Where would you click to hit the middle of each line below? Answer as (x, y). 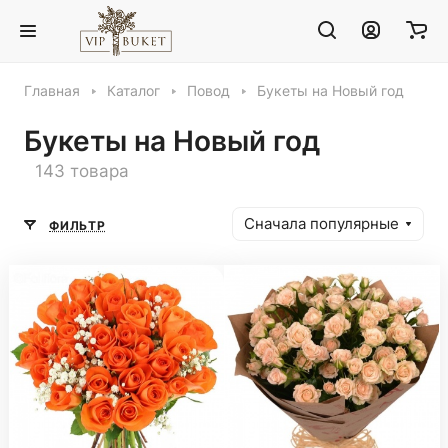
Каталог (133, 91)
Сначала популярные (321, 224)
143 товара (82, 171)
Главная (52, 91)
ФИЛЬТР (77, 225)
